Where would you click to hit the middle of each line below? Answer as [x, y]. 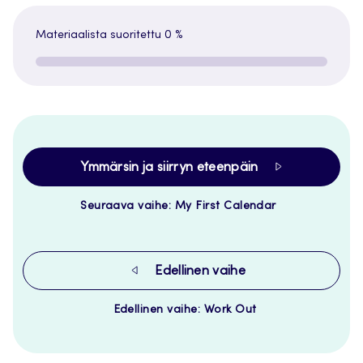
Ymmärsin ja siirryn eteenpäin [171, 168]
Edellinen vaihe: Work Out [185, 310]
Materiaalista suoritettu [100, 36]
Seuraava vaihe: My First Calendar [178, 206]
